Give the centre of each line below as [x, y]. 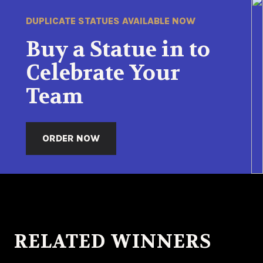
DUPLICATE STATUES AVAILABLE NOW [111, 21]
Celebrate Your [103, 73]
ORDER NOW [71, 138]
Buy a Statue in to [118, 49]
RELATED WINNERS [113, 242]
